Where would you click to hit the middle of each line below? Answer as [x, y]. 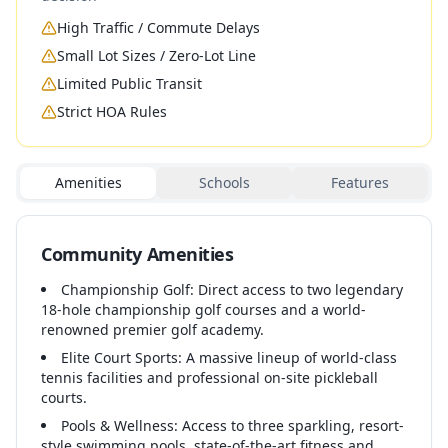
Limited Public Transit [129, 83]
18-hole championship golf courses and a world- [203, 309]
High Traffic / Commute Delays [158, 27]
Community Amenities [137, 254]
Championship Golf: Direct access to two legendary [232, 289]
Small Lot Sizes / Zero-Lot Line [156, 55]
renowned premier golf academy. [152, 329]
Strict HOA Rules [112, 111]
